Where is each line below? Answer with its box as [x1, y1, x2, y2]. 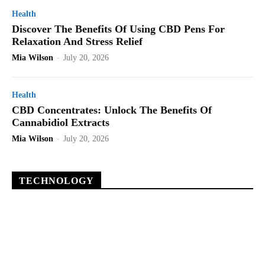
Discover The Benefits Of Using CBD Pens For [12, 23, 225, 35]
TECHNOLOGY [19, 176, 94, 186]
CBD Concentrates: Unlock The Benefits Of [12, 104, 212, 117]
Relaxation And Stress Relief [12, 35, 143, 48]
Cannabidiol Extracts [12, 117, 109, 129]
